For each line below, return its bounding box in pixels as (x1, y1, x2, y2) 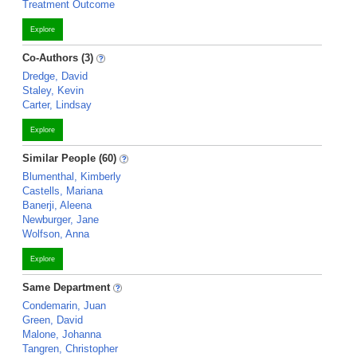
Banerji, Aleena (22, 199, 92, 211)
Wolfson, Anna (22, 228, 89, 240)
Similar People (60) (22, 152, 116, 164)
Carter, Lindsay (22, 99, 92, 111)
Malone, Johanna (22, 328, 101, 340)
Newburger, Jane (22, 214, 99, 226)
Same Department (22, 281, 113, 293)
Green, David (22, 314, 83, 326)
